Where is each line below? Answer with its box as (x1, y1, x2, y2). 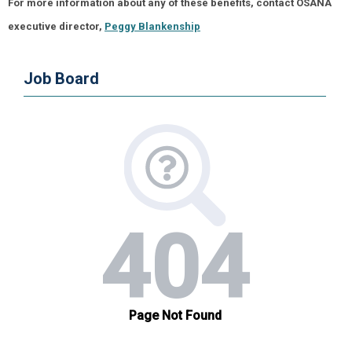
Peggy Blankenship (104, 20, 200, 32)
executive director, (8, 20, 104, 32)
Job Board (24, 69, 99, 88)
